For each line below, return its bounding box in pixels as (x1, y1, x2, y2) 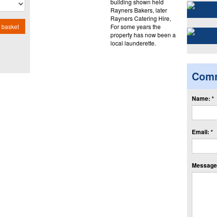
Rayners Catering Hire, (110, 14, 171, 22)
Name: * (191, 93, 214, 103)
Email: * (191, 127, 213, 136)
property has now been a (110, 30, 176, 39)
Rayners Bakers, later (110, 5, 167, 14)
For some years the (110, 22, 161, 31)
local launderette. (110, 38, 156, 47)
